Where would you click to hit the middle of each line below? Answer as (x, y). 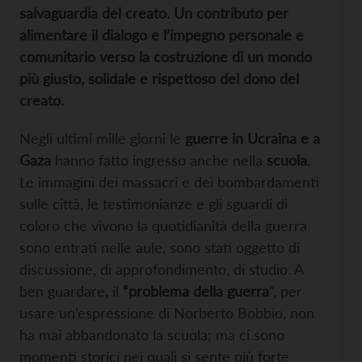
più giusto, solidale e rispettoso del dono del (159, 79)
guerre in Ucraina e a (253, 139)
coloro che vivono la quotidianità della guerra (163, 226)
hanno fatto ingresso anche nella (159, 160)
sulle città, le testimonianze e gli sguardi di (154, 204)
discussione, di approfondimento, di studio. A (161, 269)
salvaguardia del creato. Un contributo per (154, 13)
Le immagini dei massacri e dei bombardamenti (169, 182)
